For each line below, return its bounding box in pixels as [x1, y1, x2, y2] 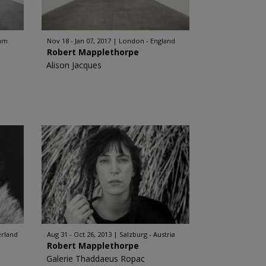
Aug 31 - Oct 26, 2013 [46, 230, 112, 239]
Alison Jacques [46, 59, 102, 71]
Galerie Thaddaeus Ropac [46, 253, 145, 264]
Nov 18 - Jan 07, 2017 [46, 36, 111, 45]
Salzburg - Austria [119, 230, 175, 239]
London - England [118, 36, 175, 45]
